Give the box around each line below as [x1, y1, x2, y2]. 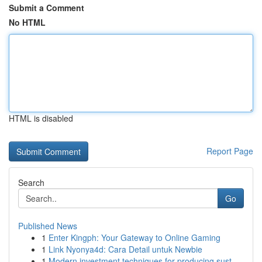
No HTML [9, 16, 46, 28]
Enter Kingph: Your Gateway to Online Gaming [49, 232, 220, 243]
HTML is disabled [9, 112, 73, 124]
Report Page [206, 145, 253, 157]
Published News [18, 220, 77, 232]
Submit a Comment [9, 2, 84, 13]
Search [18, 177, 44, 188]
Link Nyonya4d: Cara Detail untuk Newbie [49, 243, 202, 255]
